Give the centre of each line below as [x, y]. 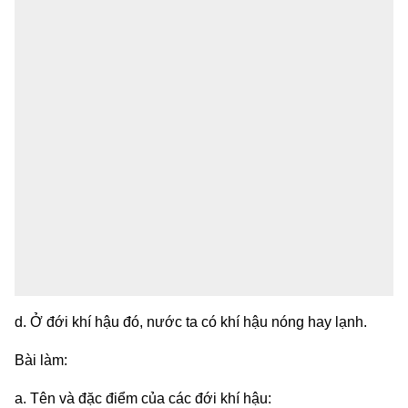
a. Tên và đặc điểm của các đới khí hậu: [143, 398]
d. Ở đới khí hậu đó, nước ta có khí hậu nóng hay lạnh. [191, 321]
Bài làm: [41, 360]
